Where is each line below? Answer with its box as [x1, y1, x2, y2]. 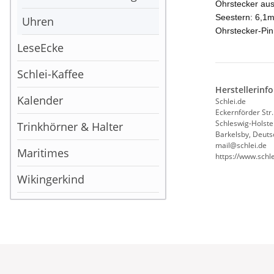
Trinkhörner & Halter [17, 119, 123, 134]
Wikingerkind [17, 171, 84, 187]
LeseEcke [17, 40, 64, 55]
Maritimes [17, 145, 69, 160]
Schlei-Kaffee [17, 66, 84, 81]
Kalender [17, 92, 63, 108]
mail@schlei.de [215, 140, 267, 151]
